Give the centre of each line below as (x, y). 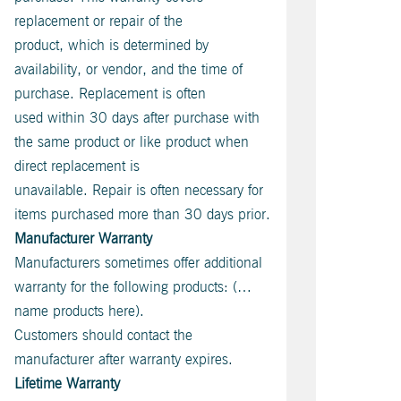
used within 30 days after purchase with (137, 118)
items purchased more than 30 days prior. (142, 214)
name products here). (79, 311)
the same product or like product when (132, 142)
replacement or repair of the (98, 21)
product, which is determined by (111, 45)
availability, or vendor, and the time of (128, 69)
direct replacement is (77, 166)
